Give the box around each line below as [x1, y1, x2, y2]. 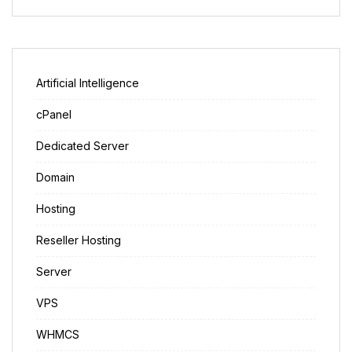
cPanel [36, 107, 71, 121]
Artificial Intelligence [36, 75, 139, 90]
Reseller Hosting [36, 233, 121, 247]
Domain [36, 170, 75, 184]
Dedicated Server [36, 138, 129, 152]
